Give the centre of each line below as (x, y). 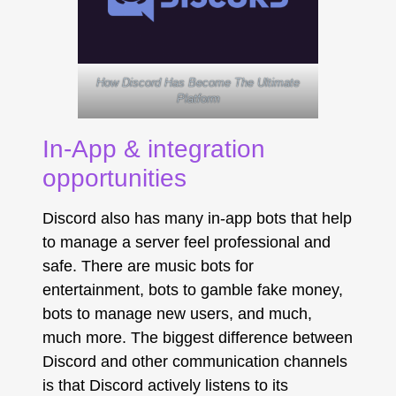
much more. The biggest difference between (197, 337)
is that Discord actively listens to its (165, 385)
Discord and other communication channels (194, 361)
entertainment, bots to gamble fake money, (192, 289)
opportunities (114, 178)
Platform (198, 98)
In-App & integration (153, 148)
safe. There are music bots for (148, 266)
